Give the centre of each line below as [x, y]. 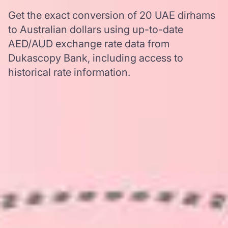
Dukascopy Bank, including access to [96, 58]
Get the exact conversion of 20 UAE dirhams [112, 15]
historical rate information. [69, 72]
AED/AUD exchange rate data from [89, 44]
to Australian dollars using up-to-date [96, 30]
